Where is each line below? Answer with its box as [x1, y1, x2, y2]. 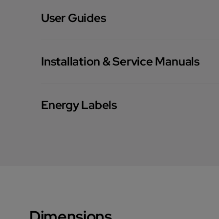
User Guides [41, 10, 106, 25]
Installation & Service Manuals [41, 53, 199, 69]
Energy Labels [41, 97, 117, 112]
